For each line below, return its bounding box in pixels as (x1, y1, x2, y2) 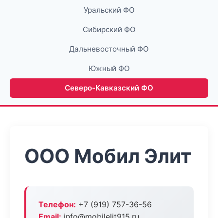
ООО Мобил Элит (24, 144, 191, 168)
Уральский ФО (83, 5, 135, 15)
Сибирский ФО (82, 25, 136, 34)
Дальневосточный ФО (69, 44, 149, 54)
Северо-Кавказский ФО (65, 83, 153, 92)
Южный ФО (88, 64, 130, 73)
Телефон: (38, 200, 76, 209)
